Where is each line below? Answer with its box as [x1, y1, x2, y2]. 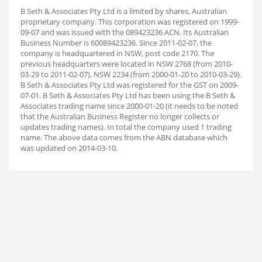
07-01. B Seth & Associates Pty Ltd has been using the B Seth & [20, 90, 235, 101]
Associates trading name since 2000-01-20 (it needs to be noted [20, 101, 238, 111]
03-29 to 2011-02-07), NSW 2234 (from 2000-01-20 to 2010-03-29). [20, 69, 242, 80]
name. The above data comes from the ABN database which [20, 132, 227, 143]
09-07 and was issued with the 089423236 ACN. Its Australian [20, 27, 229, 37]
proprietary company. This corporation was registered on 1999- [20, 16, 239, 27]
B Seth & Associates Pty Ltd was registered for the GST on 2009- [20, 80, 239, 90]
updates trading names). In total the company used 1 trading [20, 122, 232, 132]
